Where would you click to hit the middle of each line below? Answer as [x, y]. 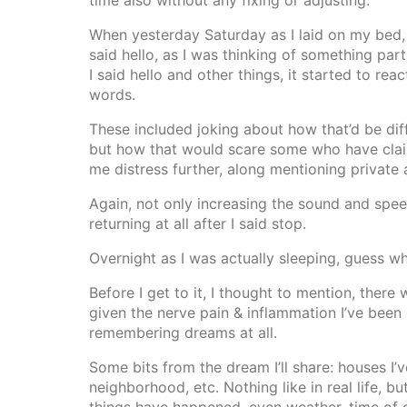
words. [112, 94]
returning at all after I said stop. [198, 223]
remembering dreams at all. [183, 333]
